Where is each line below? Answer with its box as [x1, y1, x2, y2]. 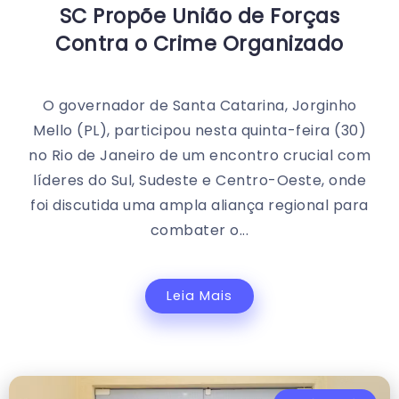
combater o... [150, 220, 249, 241]
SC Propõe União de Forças [59, 2, 340, 31]
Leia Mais [167, 287, 232, 305]
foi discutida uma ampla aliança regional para [30, 195, 369, 216]
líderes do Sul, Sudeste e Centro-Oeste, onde [33, 170, 366, 191]
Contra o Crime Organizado [55, 29, 344, 59]
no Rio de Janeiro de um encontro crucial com [28, 145, 370, 167]
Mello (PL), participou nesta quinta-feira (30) [33, 120, 366, 142]
